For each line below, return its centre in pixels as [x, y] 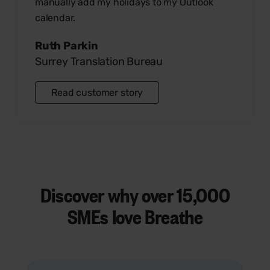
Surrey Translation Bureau [99, 61]
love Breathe [157, 216]
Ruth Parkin [67, 46]
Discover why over [107, 194]
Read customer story [97, 92]
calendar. [55, 17]
